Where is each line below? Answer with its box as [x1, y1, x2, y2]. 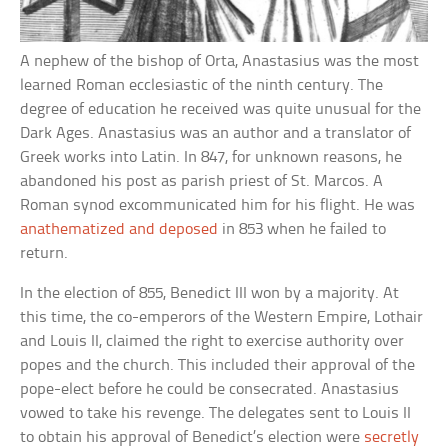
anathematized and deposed [20, 220, 219, 238]
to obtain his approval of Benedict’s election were [20, 428, 365, 446]
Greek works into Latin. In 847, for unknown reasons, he [20, 148, 403, 166]
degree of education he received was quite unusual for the [20, 100, 422, 118]
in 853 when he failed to [218, 220, 387, 238]
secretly [364, 428, 420, 446]
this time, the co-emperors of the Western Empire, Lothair [20, 308, 424, 326]
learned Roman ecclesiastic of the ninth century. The [20, 76, 384, 94]
